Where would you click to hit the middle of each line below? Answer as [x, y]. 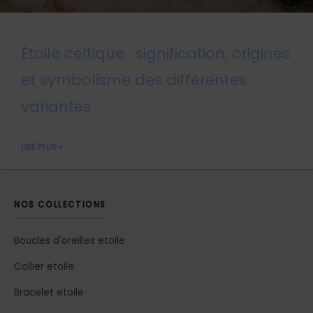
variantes [56, 106]
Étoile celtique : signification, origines [155, 53]
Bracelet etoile [49, 292]
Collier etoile [44, 266]
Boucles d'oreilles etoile [70, 240]
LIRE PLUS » [42, 147]
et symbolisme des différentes [134, 80]
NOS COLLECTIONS [60, 204]
